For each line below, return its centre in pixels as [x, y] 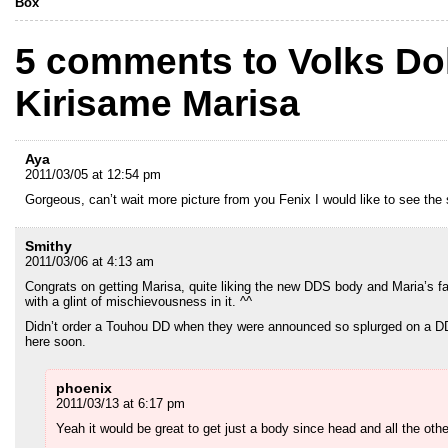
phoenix [84, 387]
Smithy [48, 245]
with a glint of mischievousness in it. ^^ [138, 301]
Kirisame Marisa [157, 103]
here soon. [55, 341]
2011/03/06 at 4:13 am [89, 261]
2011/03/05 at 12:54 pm [93, 174]
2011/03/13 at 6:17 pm [120, 403]
